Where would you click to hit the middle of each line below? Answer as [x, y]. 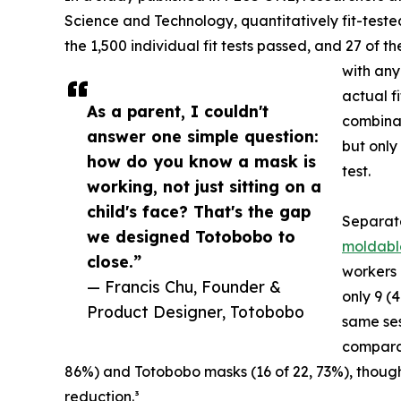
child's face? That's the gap [199, 211]
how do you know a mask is [201, 161]
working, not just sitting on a [204, 186]
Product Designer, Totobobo [196, 311]
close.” [114, 261]
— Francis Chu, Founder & [184, 286]
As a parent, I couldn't [178, 111]
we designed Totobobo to [191, 236]
